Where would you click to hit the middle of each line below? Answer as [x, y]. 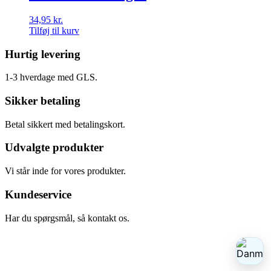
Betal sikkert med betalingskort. [65, 124]
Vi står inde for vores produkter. [65, 171]
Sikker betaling [43, 100]
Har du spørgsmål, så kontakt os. [67, 218]
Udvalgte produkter [54, 148]
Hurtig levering [43, 54]
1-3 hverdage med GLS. [51, 77]
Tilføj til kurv [54, 30]
